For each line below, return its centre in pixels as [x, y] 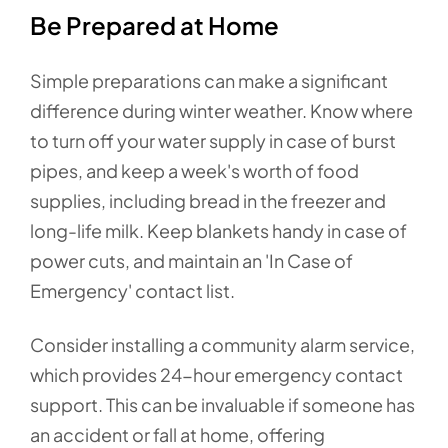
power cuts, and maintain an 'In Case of [191, 260]
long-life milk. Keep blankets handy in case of [218, 230]
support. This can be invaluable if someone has [222, 404]
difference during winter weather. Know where [221, 110]
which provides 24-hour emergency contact [216, 374]
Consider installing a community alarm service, [222, 344]
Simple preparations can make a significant [209, 80]
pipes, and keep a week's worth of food [194, 170]
